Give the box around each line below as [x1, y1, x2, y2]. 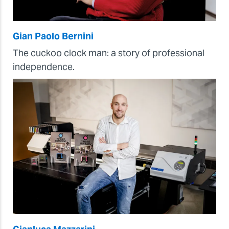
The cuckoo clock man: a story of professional [13, 47, 204, 59]
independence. [13, 60, 75, 73]
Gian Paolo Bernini [13, 30, 94, 42]
